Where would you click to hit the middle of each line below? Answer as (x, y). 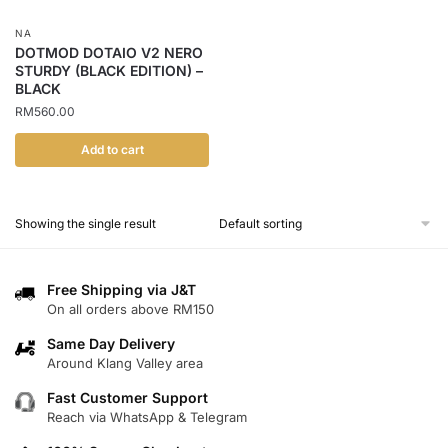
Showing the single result (85, 224)
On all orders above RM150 (130, 309)
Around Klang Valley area (125, 363)
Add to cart (112, 149)
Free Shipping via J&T (121, 290)
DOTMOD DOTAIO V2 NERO (109, 52)
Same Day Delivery (111, 344)
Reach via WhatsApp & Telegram (147, 417)
